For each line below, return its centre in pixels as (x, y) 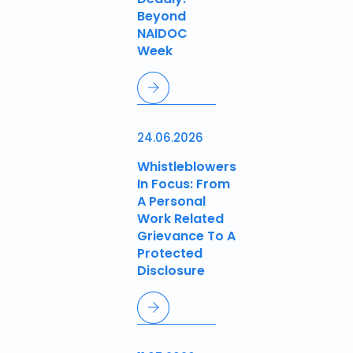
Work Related (180, 219)
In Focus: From (184, 184)
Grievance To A (186, 236)
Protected (170, 254)
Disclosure (171, 271)
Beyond (162, 17)
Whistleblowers (187, 167)
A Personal (171, 202)
